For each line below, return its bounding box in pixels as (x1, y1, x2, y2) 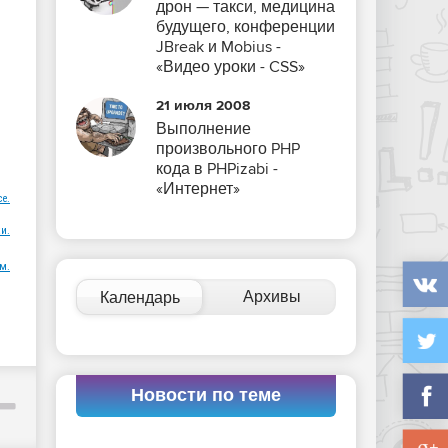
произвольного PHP (156, 139, 300, 159)
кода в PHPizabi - (156, 159, 278, 179)
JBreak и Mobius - (156, 37, 281, 57)
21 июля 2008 (156, 97, 250, 114)
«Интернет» (156, 179, 240, 199)
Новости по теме (131, 385, 281, 407)
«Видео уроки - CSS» (156, 57, 305, 77)
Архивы (243, 287, 302, 307)
